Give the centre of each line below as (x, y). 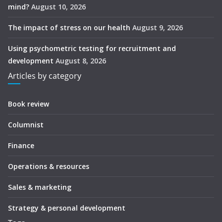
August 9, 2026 (158, 28)
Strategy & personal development (67, 208)
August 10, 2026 (58, 7)
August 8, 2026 (81, 61)
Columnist (26, 125)
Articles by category (45, 76)
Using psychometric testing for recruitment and (92, 48)
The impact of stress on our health (69, 28)
